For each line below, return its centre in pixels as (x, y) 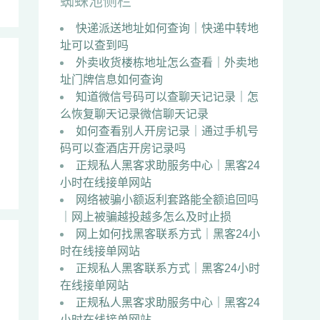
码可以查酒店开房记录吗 (123, 148)
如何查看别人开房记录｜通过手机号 (167, 131)
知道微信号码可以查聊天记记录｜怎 (167, 97)
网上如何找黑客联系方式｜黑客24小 (168, 234)
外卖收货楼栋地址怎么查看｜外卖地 (167, 62)
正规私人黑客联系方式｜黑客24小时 (168, 268)
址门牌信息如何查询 (111, 80)
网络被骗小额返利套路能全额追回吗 (167, 200)
